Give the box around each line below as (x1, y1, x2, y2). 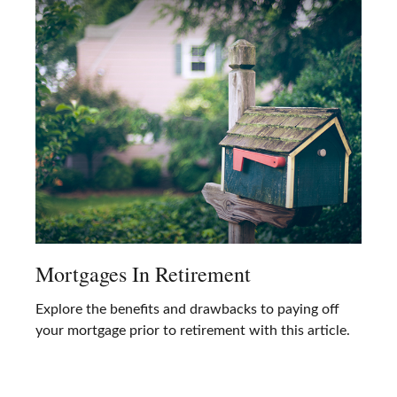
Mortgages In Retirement (35, 260, 251, 289)
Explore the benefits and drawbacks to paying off (35, 302, 339, 317)
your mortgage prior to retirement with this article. (35, 323, 350, 339)
